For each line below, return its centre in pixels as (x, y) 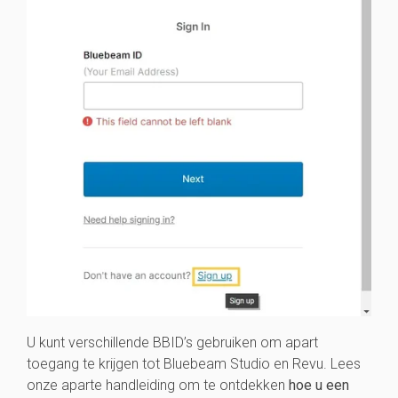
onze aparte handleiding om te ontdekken (158, 386)
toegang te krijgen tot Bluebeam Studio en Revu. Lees (194, 364)
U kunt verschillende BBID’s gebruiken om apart (172, 343)
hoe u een (319, 386)
